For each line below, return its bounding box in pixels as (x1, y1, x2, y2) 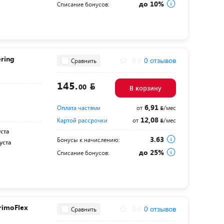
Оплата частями (56, 103, 100, 111)
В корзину (129, 83, 161, 92)
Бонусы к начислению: (56, 135, 120, 143)
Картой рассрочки (56, 116, 107, 124)
